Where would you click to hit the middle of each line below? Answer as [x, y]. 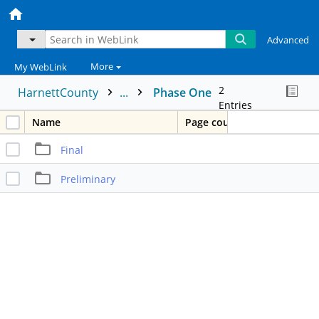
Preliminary [88, 179]
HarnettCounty [59, 93]
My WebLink [41, 67]
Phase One [182, 93]
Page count [213, 122]
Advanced [288, 40]
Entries [235, 105]
